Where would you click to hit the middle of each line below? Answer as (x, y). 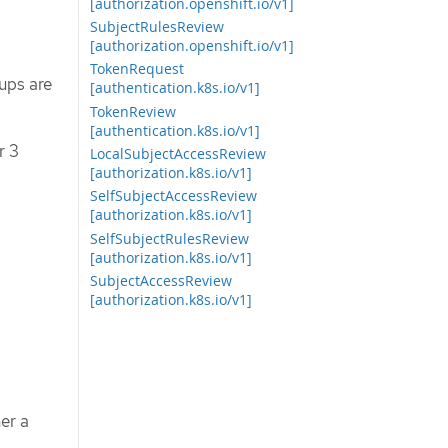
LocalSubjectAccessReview (178, 154)
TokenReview (133, 111)
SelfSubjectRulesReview (170, 238)
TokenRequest (137, 69)
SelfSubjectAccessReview (174, 196)
